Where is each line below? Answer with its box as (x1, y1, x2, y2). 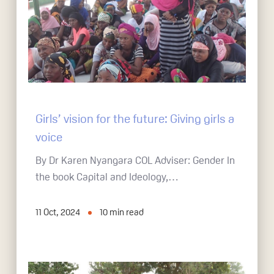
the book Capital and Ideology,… (35, 171, 179, 183)
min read (109, 206, 144, 217)
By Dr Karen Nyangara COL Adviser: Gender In (35, 154, 235, 166)
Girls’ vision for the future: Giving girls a (35, 111, 235, 125)
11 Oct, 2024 (35, 206, 81, 217)
